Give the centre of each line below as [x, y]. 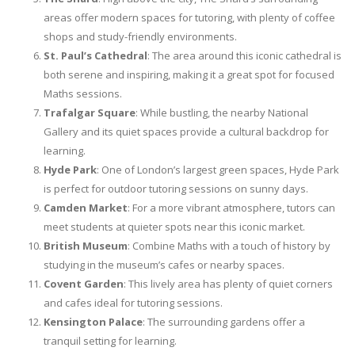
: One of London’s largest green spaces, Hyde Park [218, 170]
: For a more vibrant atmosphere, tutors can [231, 208]
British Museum [86, 246]
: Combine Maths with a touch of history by [229, 246]
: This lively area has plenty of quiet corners [228, 284]
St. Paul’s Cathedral [95, 56]
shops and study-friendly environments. [140, 37]
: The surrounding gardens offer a [224, 322]
